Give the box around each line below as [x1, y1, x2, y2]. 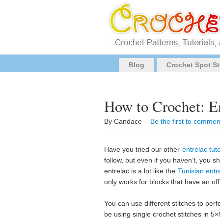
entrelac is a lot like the [104, 167, 177, 175]
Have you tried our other [104, 145, 182, 153]
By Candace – [104, 117, 150, 125]
